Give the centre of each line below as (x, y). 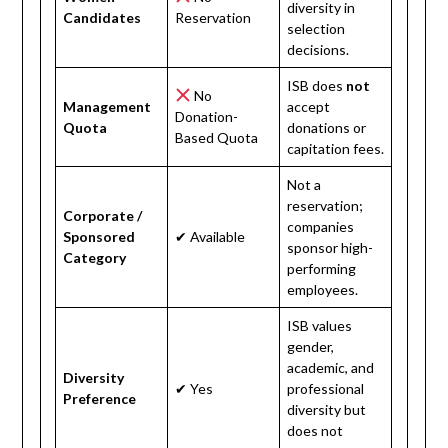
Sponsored (99, 236)
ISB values (320, 325)
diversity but (327, 409)
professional (326, 388)
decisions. (318, 49)
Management (107, 106)
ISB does (317, 85)
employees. (323, 289)
